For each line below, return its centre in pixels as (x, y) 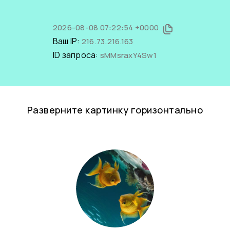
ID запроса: (76, 55)
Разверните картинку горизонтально (115, 110)
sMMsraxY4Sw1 (128, 55)
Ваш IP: (67, 41)
